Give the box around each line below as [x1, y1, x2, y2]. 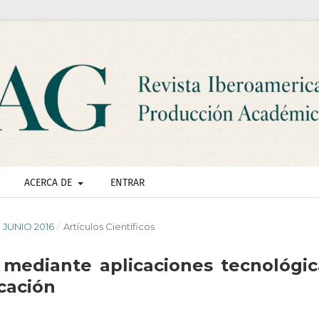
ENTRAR [110, 177, 145, 189]
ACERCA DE [24, 177, 75, 189]
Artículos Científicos [63, 221, 155, 233]
